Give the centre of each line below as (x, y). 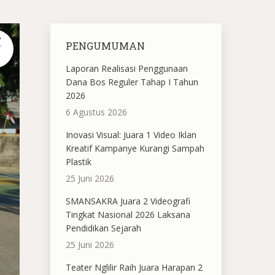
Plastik (78, 162)
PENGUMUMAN (105, 46)
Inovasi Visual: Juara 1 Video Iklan (131, 135)
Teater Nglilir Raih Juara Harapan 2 (134, 267)
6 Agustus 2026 (96, 112)
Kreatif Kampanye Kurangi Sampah (135, 148)
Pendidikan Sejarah (103, 228)
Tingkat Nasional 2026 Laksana (128, 215)
